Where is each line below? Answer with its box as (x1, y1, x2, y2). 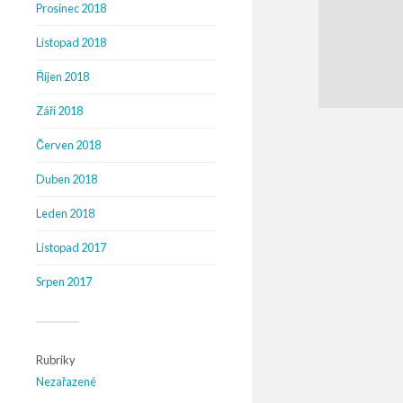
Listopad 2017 (36, 240, 106, 255)
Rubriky (36, 353, 76, 367)
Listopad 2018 (36, 35, 106, 49)
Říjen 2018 (36, 69, 89, 84)
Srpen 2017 (36, 274, 92, 289)
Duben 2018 (36, 172, 97, 186)
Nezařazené (36, 374, 96, 389)
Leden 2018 (36, 206, 94, 220)
